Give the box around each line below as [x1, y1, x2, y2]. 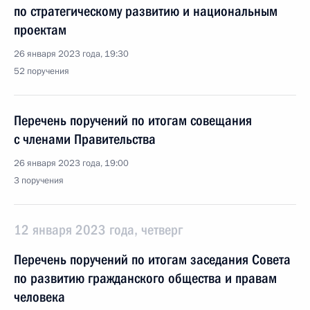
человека [14, 289, 65, 305]
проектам [14, 21, 66, 38]
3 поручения [14, 174, 64, 187]
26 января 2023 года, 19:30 [14, 48, 129, 60]
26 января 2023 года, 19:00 [14, 157, 129, 170]
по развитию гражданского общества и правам [14, 270, 277, 286]
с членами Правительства [14, 131, 156, 147]
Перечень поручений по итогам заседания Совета [14, 251, 291, 268]
